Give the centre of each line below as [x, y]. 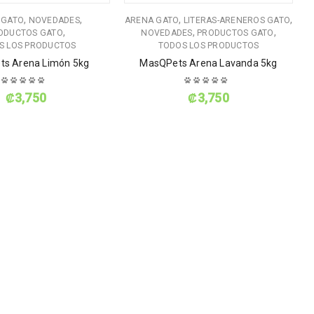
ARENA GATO [152, 21]
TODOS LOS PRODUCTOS [209, 46]
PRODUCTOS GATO [235, 33]
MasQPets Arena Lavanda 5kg [209, 63]
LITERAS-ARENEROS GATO [237, 21]
